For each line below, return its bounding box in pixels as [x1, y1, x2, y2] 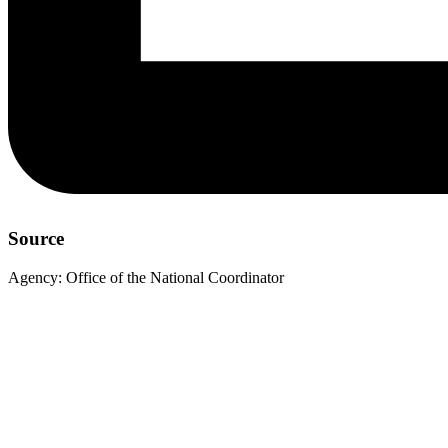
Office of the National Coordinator [66, 268, 284, 286]
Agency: [8, 268, 62, 286]
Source [8, 228, 64, 250]
